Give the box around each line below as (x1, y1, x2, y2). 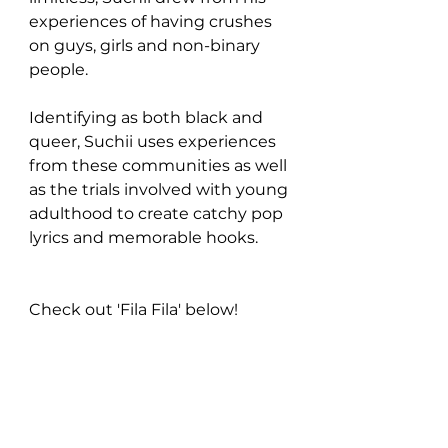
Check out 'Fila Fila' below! (29, 300, 238, 319)
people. (29, 60, 88, 79)
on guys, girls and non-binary (29, 36, 264, 55)
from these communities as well (29, 156, 291, 175)
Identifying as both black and (29, 108, 267, 127)
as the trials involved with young (29, 180, 292, 199)
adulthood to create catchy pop (29, 204, 287, 223)
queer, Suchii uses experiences (29, 132, 280, 151)
